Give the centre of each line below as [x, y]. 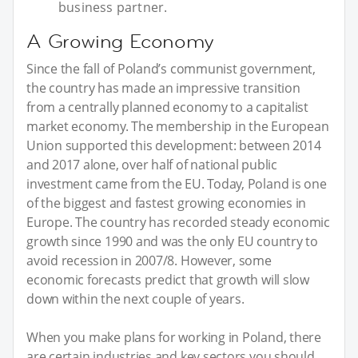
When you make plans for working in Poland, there [174, 337]
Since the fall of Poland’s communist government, [171, 68]
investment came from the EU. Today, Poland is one [177, 183]
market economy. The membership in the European [178, 126]
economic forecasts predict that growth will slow [168, 279]
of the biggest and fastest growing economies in [167, 203]
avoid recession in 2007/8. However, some [149, 260]
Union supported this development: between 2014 [174, 145]
